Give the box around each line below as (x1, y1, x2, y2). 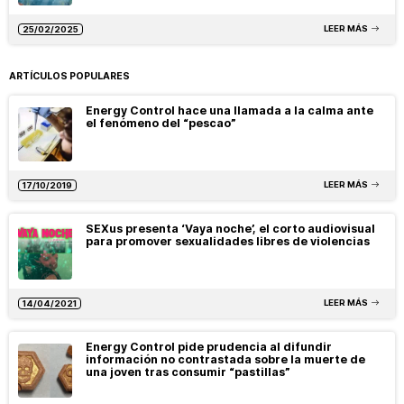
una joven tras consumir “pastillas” (86, 364, 290, 379)
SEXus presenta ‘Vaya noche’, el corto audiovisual (86, 221, 375, 235)
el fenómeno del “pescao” (86, 115, 236, 130)
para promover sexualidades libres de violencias (86, 234, 370, 248)
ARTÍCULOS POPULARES (9, 69, 130, 82)
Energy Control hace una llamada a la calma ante (86, 103, 373, 117)
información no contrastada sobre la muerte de (86, 352, 365, 366)
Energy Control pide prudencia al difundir (86, 339, 332, 353)
